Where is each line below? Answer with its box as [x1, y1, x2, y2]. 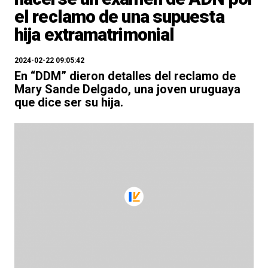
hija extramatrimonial [14, 24, 175, 45]
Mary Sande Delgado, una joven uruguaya [14, 82, 240, 96]
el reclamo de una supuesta [14, 6, 224, 27]
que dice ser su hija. [14, 95, 123, 109]
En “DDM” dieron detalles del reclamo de [14, 69, 236, 83]
